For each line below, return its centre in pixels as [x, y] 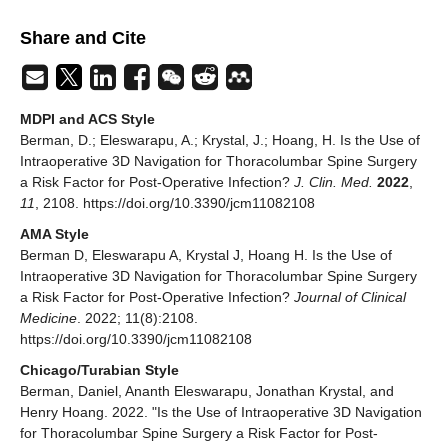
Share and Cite [83, 37]
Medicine [48, 317]
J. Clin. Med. [333, 181]
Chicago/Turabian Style [99, 369]
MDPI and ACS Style [87, 118]
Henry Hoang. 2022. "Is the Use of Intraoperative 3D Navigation [221, 411]
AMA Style [54, 233]
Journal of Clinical [350, 296]
